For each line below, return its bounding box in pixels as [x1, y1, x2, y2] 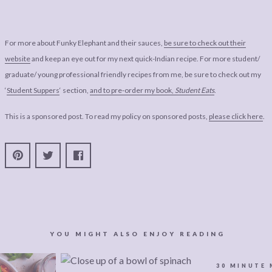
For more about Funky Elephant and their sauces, [5, 38, 164, 48]
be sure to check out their [164, 38, 246, 48]
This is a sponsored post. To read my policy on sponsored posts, [5, 111, 209, 121]
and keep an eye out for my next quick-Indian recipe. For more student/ [30, 54, 260, 64]
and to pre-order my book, [90, 86, 175, 95]
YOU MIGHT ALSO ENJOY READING [49, 229, 225, 237]
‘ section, [59, 86, 90, 95]
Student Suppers [7, 86, 59, 95]
